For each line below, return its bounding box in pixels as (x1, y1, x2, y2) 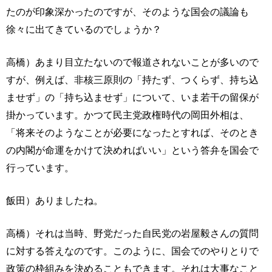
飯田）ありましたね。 (6, 195, 103, 206)
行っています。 (6, 162, 74, 173)
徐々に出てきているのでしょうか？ (6, 24, 161, 35)
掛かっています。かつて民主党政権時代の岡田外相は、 (6, 109, 249, 120)
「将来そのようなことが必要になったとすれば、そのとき (6, 127, 259, 138)
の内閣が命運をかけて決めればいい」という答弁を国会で (6, 144, 259, 155)
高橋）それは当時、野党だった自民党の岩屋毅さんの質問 (6, 228, 259, 239)
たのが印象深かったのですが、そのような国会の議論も (6, 6, 249, 17)
